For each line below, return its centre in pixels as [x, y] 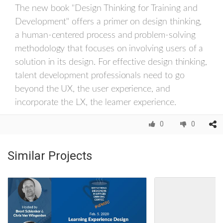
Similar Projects [50, 156]
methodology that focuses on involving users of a [109, 49]
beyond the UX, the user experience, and [93, 89]
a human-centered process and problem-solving [105, 36]
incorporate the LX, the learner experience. [96, 103]
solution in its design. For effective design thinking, [111, 62]
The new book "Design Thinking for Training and [106, 9]
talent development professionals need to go [100, 76]
